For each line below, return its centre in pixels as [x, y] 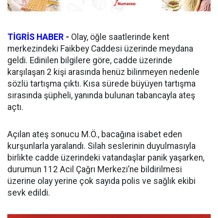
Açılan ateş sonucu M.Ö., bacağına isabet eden [95, 134]
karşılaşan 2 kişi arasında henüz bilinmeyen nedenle [103, 72]
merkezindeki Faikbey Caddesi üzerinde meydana [100, 48]
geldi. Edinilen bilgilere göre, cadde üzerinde [90, 60]
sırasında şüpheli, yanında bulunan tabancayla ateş [101, 95]
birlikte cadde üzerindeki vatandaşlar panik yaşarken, [106, 157]
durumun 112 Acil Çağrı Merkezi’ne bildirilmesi [95, 169]
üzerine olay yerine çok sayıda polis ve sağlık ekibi [101, 181]
